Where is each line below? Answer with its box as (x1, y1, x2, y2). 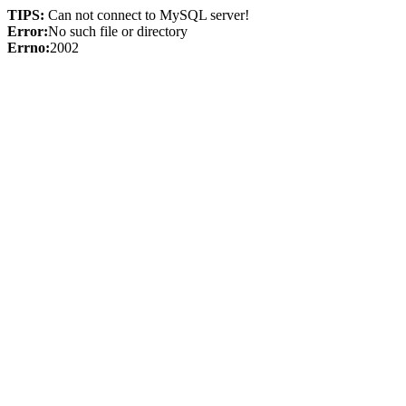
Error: (7, 24, 48, 39)
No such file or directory (48, 24, 188, 39)
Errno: (7, 40, 50, 55)
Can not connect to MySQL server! (44, 7, 249, 23)
